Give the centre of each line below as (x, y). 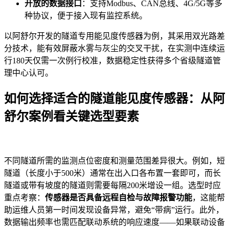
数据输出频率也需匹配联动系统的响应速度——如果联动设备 (114, 222)
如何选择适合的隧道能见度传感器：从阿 (114, 99)
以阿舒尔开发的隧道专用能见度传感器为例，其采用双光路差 (114, 36)
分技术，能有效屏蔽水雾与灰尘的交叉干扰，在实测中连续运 (114, 49)
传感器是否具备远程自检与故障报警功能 (119, 198)
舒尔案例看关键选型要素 (72, 117)
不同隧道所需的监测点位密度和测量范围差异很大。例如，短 (114, 161)
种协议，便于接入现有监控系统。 (86, 16)
